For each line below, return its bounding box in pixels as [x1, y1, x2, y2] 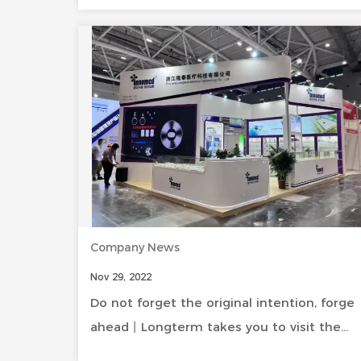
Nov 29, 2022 [90, 271, 151, 283]
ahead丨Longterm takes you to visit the [90, 319, 341, 334]
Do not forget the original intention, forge [90, 295, 355, 310]
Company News [90, 240, 180, 255]
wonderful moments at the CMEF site [90, 343, 328, 359]
